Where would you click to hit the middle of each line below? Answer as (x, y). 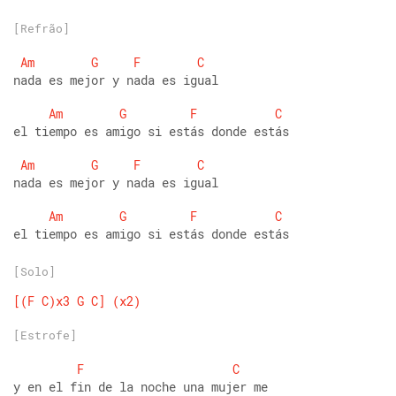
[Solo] (34, 271)
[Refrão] (42, 28)
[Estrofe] (45, 335)
